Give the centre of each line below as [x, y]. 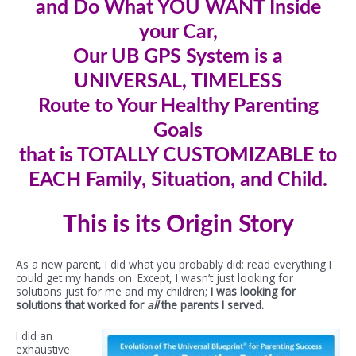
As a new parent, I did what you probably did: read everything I [174, 264]
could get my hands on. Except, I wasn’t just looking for [155, 277]
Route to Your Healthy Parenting [178, 106]
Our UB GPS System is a [178, 56]
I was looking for [253, 291]
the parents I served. [213, 304]
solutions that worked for [81, 304]
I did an [34, 335]
